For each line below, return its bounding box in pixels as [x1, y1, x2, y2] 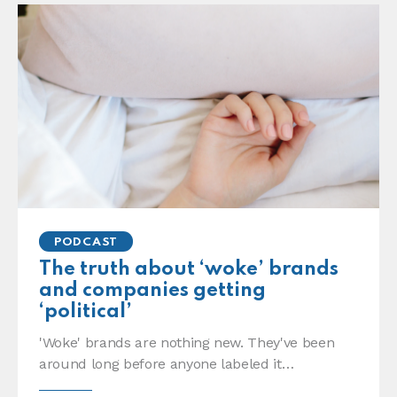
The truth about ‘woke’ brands [39, 260, 339, 280]
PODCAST [54, 236, 119, 248]
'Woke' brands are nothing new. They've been [39, 334, 335, 352]
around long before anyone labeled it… [39, 355, 294, 373]
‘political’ [39, 302, 132, 323]
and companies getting [39, 281, 266, 301]
